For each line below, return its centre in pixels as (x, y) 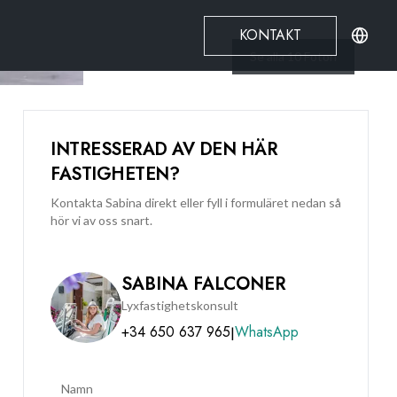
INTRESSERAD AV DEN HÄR (164, 149)
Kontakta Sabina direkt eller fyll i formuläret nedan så (196, 202)
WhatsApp (267, 332)
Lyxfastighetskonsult (180, 305)
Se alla (267, 56)
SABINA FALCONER (204, 284)
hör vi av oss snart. (101, 220)
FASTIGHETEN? (115, 174)
